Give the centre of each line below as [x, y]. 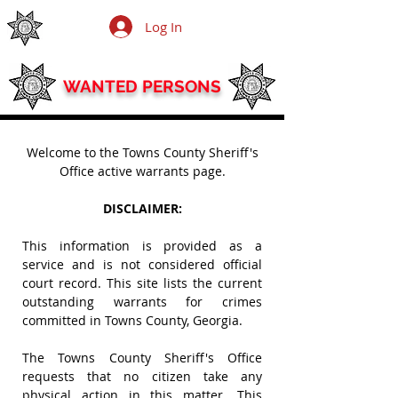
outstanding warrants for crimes [142, 302]
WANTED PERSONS [142, 86]
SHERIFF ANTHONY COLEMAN [101, 36]
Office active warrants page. [142, 171]
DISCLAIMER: [142, 208]
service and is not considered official [142, 264]
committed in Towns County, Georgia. [132, 320]
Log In [164, 26]
